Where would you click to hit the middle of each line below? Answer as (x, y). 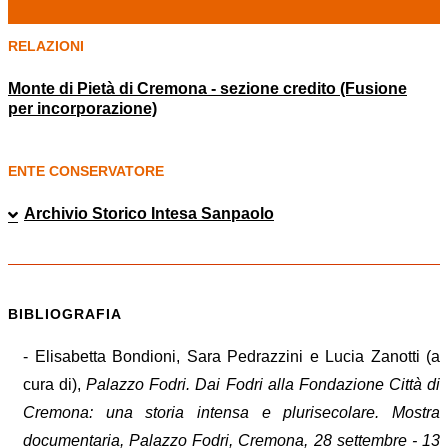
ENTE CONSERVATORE (86, 170)
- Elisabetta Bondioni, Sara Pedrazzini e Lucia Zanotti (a (231, 357)
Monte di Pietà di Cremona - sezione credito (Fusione (207, 88)
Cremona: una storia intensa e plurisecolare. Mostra (231, 413)
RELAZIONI (46, 45)
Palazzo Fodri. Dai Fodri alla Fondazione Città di (263, 385)
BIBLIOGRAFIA (65, 314)
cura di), (55, 385)
